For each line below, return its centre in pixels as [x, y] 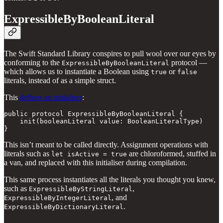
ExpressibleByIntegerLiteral [58, 198]
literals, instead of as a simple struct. [60, 80]
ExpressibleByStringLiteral [81, 189]
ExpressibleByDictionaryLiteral [64, 207]
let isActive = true [89, 154]
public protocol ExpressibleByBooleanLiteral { [94, 113]
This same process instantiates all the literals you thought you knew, [110, 179]
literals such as [28, 153]
